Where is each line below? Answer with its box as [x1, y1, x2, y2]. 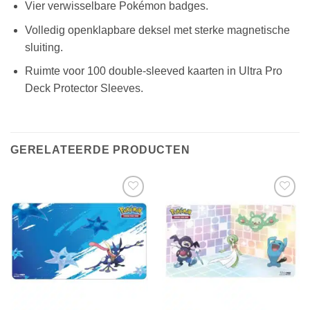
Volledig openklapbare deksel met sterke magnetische [24, 24, 290, 36]
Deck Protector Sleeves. [24, 82, 143, 95]
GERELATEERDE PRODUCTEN [10, 144, 190, 156]
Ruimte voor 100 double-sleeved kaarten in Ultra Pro [24, 65, 282, 77]
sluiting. [24, 41, 63, 53]
